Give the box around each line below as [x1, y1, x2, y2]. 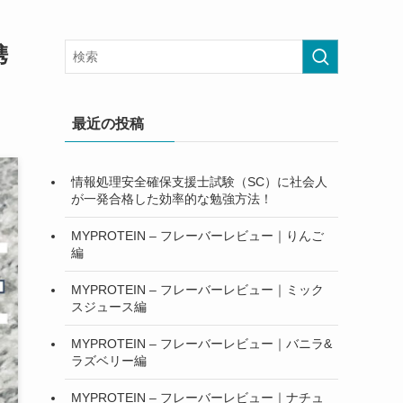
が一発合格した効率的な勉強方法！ [71, 191, 273, 206]
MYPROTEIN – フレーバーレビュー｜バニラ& [71, 336, 332, 351]
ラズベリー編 [71, 353, 147, 368]
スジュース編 [71, 299, 147, 314]
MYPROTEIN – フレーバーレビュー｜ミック [71, 282, 324, 297]
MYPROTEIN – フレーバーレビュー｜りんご [71, 228, 324, 243]
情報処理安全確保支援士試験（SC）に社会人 [71, 174, 327, 189]
